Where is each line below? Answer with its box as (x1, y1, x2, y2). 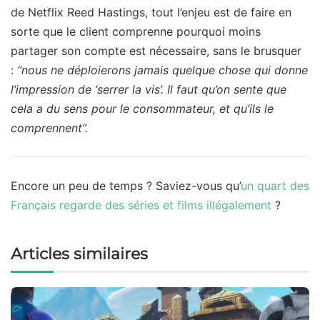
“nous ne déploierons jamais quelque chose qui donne (17, 62, 308, 77)
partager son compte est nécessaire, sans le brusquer (11, 43, 301, 58)
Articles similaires (11, 244, 148, 264)
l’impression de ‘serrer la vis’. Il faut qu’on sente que (11, 81, 286, 96)
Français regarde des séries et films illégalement (11, 197, 271, 212)
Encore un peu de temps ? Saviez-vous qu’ (11, 178, 241, 193)
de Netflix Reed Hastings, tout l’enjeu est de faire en (11, 4, 291, 19)
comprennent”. (11, 120, 88, 135)
